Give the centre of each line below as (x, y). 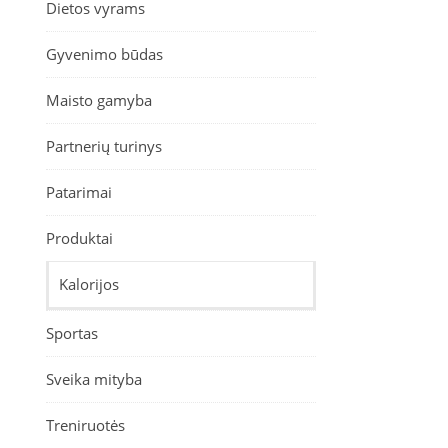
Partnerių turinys (104, 146)
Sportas (72, 333)
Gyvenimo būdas (104, 54)
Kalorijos (89, 284)
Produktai (79, 238)
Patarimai (79, 192)
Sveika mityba (94, 379)
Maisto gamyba (99, 100)
